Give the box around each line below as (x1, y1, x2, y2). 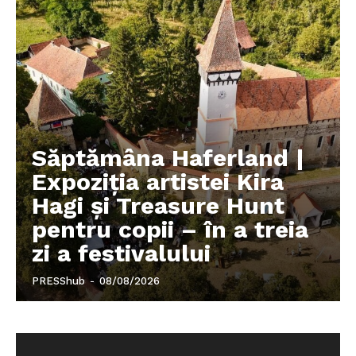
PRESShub (32, 274, 85, 287)
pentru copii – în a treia (32, 215, 308, 243)
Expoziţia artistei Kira (32, 167, 284, 195)
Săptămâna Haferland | (32, 143, 304, 172)
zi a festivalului (32, 238, 211, 267)
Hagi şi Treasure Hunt (32, 191, 284, 219)
